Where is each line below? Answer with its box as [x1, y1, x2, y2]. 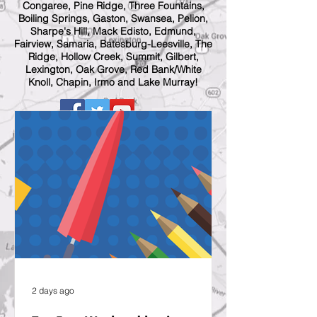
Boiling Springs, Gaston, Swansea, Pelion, [18, 12, 208, 25]
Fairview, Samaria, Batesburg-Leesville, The [14, 38, 212, 50]
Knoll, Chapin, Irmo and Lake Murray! [28, 76, 198, 88]
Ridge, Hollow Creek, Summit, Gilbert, [28, 50, 199, 63]
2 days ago [32, 284, 74, 296]
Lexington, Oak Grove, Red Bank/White [25, 63, 202, 76]
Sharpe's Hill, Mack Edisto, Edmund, [30, 25, 196, 38]
